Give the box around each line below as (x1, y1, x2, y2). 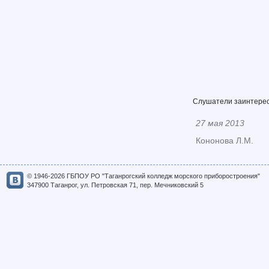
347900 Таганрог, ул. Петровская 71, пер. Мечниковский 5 (27, 181, 204, 189)
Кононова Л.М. (196, 136, 253, 145)
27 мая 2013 (196, 118, 244, 128)
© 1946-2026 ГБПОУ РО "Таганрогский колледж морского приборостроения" (27, 172, 260, 180)
